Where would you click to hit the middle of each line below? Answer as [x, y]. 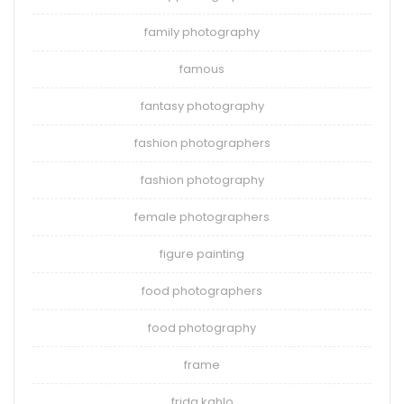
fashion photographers [202, 143]
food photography [202, 328]
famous [202, 69]
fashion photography [202, 180]
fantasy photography [202, 106]
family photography [202, 32]
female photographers [202, 217]
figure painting [202, 254]
